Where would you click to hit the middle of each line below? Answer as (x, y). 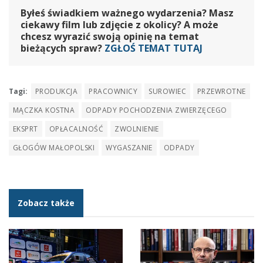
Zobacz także (46, 203)
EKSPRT (26, 129)
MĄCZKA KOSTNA (44, 110)
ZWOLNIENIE (137, 129)
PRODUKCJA (57, 91)
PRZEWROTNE (221, 91)
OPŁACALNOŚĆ (76, 129)
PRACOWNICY (113, 91)
